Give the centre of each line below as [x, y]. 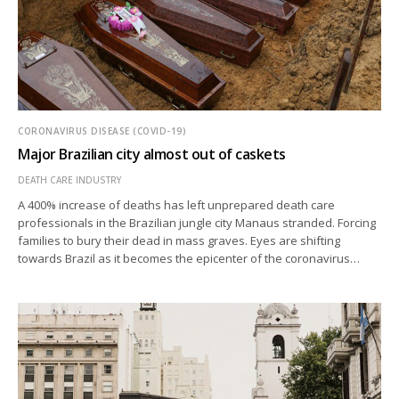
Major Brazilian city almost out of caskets [152, 155]
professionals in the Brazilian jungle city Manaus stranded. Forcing [197, 223]
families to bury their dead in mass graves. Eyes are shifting [179, 241]
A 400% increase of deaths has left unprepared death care [177, 205]
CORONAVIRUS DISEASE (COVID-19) [102, 131]
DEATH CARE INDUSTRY [69, 180]
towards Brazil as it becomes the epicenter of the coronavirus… [189, 259]
